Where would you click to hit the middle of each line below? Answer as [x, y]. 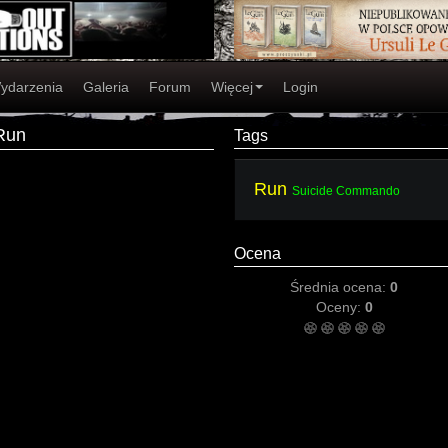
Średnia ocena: [340, 287]
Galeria [106, 87]
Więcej [232, 87]
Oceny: [340, 307]
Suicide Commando [346, 191]
